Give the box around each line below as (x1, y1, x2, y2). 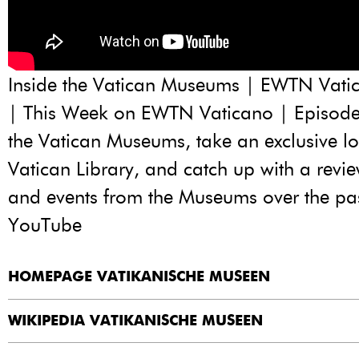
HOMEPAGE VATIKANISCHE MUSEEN (8, 268, 270, 286)
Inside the (8, 73, 93, 97)
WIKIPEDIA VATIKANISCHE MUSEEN (8, 312, 263, 330)
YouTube (8, 213, 82, 237)
